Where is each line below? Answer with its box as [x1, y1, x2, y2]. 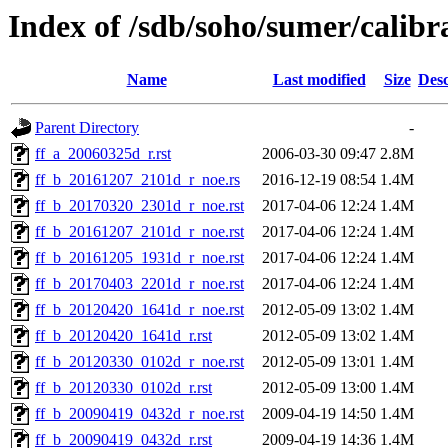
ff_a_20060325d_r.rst [35, 145, 171, 163]
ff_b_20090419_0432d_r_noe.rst [35, 405, 244, 423]
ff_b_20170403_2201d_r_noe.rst [35, 275, 244, 293]
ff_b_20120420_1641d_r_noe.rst [35, 301, 244, 319]
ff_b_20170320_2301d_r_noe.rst [35, 197, 244, 215]
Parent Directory [35, 119, 139, 137]
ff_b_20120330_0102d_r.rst [35, 379, 212, 397]
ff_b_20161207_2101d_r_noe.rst [35, 223, 244, 241]
